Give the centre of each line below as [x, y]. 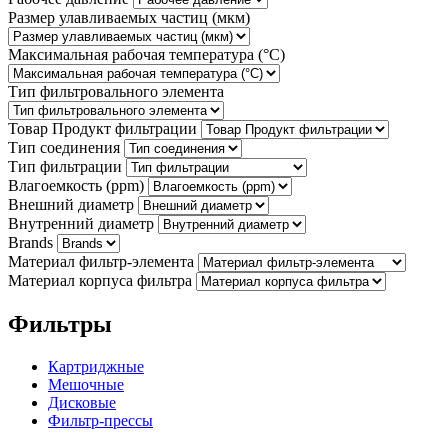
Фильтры [60, 324]
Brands [30, 243]
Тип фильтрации [65, 167]
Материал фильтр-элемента [101, 262]
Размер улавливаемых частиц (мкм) [129, 18]
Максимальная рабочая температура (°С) [146, 55]
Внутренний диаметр [81, 224]
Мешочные [86, 385]
